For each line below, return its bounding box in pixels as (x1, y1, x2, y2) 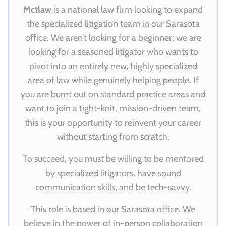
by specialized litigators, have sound (45, 167, 181, 179)
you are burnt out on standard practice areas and (21, 89, 205, 100)
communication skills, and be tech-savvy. (35, 182, 191, 193)
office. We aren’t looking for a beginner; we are (25, 32, 201, 44)
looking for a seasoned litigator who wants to (28, 46, 198, 58)
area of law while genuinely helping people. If (27, 75, 199, 86)
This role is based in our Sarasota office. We (31, 204, 195, 215)
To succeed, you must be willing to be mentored (22, 153, 204, 165)
